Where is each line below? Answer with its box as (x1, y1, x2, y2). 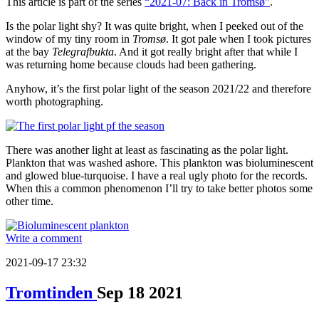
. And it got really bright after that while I (114, 46, 298, 58)
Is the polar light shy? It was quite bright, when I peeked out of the (6, 20, 303, 33)
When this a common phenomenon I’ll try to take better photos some (6, 182, 313, 195)
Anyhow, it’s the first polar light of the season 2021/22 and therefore (6, 83, 311, 95)
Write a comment (6, 232, 82, 245)
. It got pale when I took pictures (166, 33, 311, 46)
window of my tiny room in (6, 33, 132, 46)
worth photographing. (6, 95, 103, 108)
